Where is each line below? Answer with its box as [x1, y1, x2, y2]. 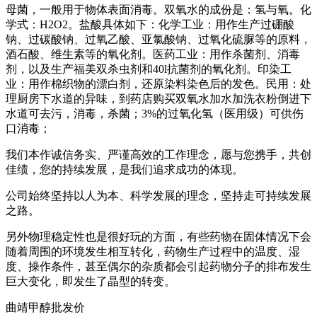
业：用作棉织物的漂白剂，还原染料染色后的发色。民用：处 [6, 78, 311, 91]
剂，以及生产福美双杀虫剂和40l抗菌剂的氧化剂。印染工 [6, 63, 292, 76]
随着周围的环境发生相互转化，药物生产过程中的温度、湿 [6, 246, 300, 258]
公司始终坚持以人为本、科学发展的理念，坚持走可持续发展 [6, 190, 311, 202]
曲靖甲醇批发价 [6, 301, 85, 314]
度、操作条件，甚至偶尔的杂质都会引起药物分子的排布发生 [6, 260, 311, 273]
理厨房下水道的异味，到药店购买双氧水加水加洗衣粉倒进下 [6, 93, 311, 105]
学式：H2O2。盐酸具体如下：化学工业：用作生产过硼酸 [6, 18, 294, 31]
